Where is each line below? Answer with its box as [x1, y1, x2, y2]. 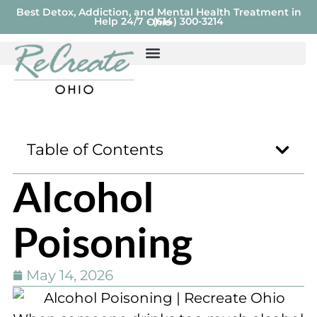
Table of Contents [27, 139, 163, 159]
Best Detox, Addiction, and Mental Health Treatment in [16, 6, 301, 18]
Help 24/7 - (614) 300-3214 [93, 15, 224, 28]
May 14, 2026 [26, 266, 113, 284]
